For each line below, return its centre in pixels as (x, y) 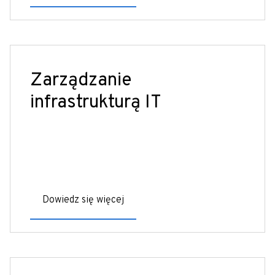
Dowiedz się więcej (83, 200)
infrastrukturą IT (96, 103)
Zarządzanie (81, 80)
